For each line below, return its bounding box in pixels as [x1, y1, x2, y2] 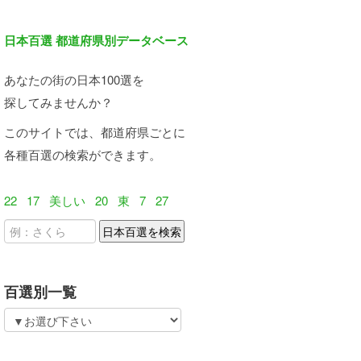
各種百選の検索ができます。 [4, 146, 161, 163]
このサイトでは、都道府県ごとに [4, 123, 185, 140]
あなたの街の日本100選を [4, 71, 144, 88]
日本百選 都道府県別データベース [4, 31, 189, 49]
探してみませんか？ [4, 93, 113, 110]
